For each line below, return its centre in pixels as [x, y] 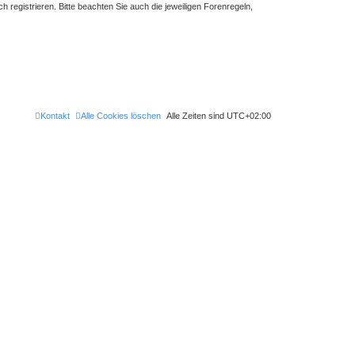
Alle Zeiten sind [197, 115]
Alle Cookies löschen [121, 115]
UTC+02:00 [249, 115]
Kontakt [55, 115]
